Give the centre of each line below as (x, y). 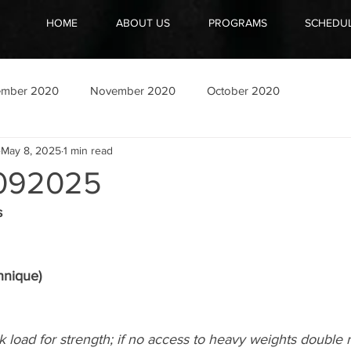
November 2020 (133, 90)
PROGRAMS (237, 23)
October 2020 (243, 90)
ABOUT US (143, 23)
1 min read (88, 150)
